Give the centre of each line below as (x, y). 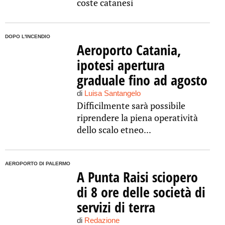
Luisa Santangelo (112, 93)
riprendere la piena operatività (137, 118)
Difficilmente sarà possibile (131, 105)
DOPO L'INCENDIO (28, 36)
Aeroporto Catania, (129, 50)
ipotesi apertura (121, 65)
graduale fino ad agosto (142, 80)
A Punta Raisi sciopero (137, 177)
